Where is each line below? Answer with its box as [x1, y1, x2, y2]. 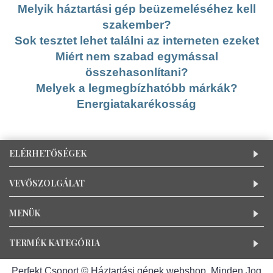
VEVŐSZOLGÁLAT [9, 177, 85, 189]
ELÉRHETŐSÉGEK [9, 147, 87, 159]
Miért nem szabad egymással [55, 49, 218, 63]
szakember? [102, 18, 171, 31]
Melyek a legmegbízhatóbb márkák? [35, 81, 238, 94]
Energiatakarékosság [77, 97, 196, 110]
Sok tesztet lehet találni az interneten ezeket [14, 34, 259, 47]
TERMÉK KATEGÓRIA [9, 236, 100, 249]
